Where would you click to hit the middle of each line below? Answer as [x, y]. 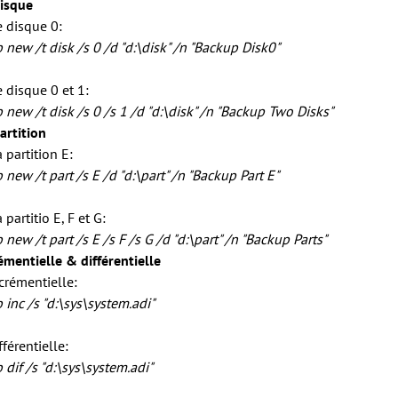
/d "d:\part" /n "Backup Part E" [189, 175]
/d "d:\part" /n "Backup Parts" [240, 239]
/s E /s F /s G [115, 239]
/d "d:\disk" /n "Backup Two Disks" [230, 111]
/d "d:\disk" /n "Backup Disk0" [190, 47]
